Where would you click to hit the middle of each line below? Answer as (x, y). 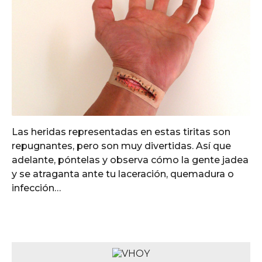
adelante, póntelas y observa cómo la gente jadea (130, 160)
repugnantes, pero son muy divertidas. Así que (121, 146)
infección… (36, 188)
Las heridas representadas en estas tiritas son (121, 132)
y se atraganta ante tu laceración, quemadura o (123, 174)
